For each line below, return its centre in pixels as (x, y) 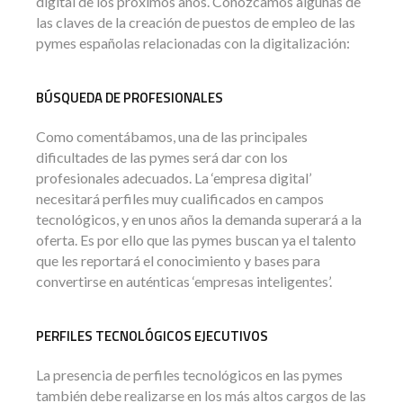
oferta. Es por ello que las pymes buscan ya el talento (196, 239)
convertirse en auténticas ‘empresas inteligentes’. (184, 281)
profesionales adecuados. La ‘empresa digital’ (174, 177)
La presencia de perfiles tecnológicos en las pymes (189, 374)
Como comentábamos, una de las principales (172, 136)
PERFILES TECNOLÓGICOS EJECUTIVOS (152, 336)
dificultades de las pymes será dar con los (162, 157)
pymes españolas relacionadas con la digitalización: (193, 42)
